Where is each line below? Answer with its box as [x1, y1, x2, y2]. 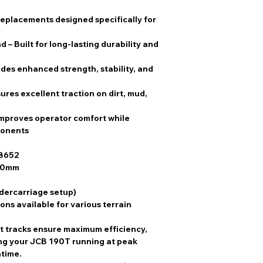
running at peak [70, 236, 137, 247]
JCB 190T [30, 236, 70, 247]
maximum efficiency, [63, 224, 147, 235]
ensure [31, 224, 63, 235]
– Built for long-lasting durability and [6, 39, 159, 50]
